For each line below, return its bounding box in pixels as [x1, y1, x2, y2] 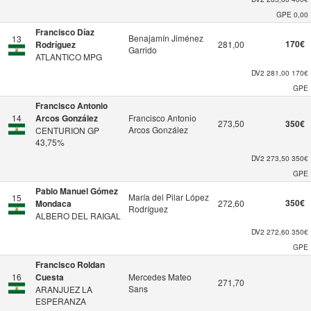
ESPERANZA [35, 295, 86, 307]
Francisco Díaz [35, 26, 94, 38]
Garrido [128, 44, 157, 56]
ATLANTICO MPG [35, 51, 102, 62]
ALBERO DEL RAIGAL [35, 210, 121, 221]
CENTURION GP [35, 124, 99, 136]
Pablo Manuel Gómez [35, 185, 118, 197]
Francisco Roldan [35, 258, 105, 271]
